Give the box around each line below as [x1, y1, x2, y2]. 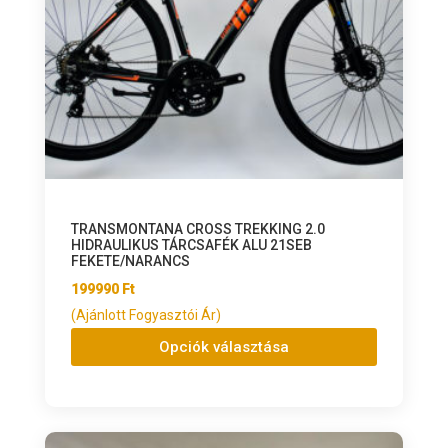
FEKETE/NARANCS [70, 253, 190, 270]
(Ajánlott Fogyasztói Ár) [70, 307, 221, 324]
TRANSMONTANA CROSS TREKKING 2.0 [70, 221, 325, 238]
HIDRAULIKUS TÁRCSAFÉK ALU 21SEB [70, 237, 312, 254]
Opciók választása [158, 337, 289, 356]
